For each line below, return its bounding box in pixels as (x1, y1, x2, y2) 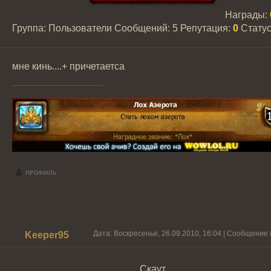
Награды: (224, 10, 270, 20)
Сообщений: (114, 23, 172, 33)
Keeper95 (25, 230, 69, 240)
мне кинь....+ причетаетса (12, 61, 125, 71)
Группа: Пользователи (12, 23, 112, 33)
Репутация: (180, 23, 233, 33)
